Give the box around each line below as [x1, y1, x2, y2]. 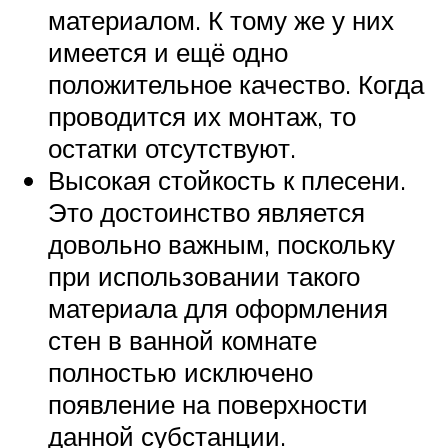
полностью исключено [48, 355, 313, 388]
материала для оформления [48, 291, 388, 324]
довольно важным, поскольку [48, 227, 395, 260]
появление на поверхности [48, 387, 368, 420]
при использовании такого [48, 259, 360, 292]
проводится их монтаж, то [48, 99, 356, 132]
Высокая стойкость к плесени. [48, 163, 406, 196]
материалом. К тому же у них [48, 3, 394, 36]
